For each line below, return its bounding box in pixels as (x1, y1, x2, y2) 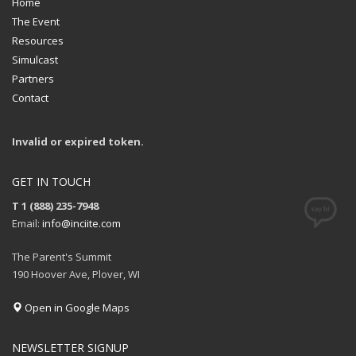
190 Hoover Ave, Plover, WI (12, 266, 140, 281)
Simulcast (12, 52, 58, 67)
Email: (12, 215, 42, 230)
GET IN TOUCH (12, 173, 91, 189)
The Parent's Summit (12, 249, 111, 264)
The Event (12, 14, 60, 29)
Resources (12, 33, 64, 48)
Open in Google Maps (22, 300, 130, 315)
